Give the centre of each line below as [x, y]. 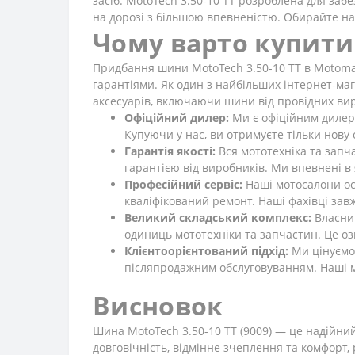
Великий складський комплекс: [218, 218]
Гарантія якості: [170, 151]
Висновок [158, 305]
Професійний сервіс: [183, 184]
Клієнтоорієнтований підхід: [206, 251]
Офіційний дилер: [177, 118]
